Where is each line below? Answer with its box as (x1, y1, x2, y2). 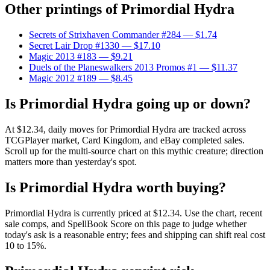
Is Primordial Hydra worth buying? (5, 180, 226, 195)
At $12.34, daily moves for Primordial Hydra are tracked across (5, 124, 246, 135)
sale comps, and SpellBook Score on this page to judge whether (5, 218, 246, 229)
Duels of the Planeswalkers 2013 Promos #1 (29, 62, 197, 73)
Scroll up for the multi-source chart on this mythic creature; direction (5, 146, 263, 157)
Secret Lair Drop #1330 (29, 40, 119, 51)
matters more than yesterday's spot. (5, 157, 137, 168)
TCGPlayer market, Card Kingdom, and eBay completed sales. (5, 135, 245, 146)
